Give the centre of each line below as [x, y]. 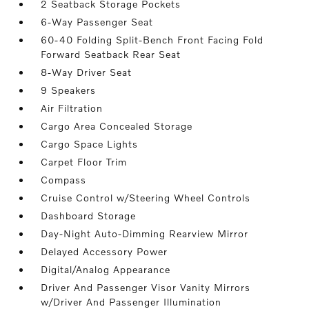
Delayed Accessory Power [104, 252]
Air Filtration [72, 108]
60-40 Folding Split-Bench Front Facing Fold [152, 40]
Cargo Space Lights [90, 144]
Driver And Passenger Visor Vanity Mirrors [146, 288]
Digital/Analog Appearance [106, 270]
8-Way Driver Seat [87, 72]
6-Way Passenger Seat [97, 22]
